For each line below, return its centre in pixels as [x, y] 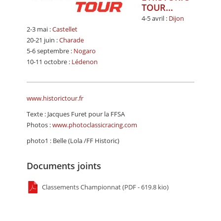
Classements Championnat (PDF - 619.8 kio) [105, 187]
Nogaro [85, 51]
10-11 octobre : [49, 61]
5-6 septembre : [50, 51]
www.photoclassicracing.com [95, 125]
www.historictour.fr [55, 98]
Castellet [65, 29]
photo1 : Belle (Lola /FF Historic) [73, 140]
